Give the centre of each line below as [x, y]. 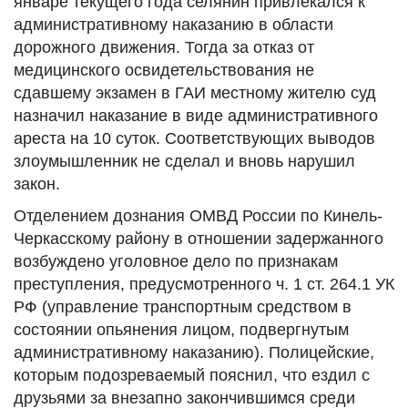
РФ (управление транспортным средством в [183, 307]
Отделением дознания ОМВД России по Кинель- [198, 216]
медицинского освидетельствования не [164, 70]
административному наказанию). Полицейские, [194, 352]
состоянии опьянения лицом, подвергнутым [181, 330]
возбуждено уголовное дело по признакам [176, 261]
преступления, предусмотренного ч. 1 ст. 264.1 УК [204, 284]
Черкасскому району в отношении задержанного [199, 239]
